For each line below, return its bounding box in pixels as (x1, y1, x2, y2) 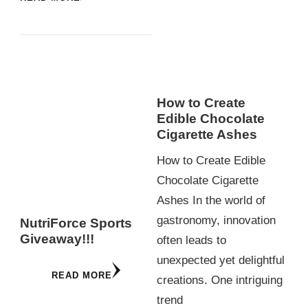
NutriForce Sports (20, 216, 132, 231)
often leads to (156, 234, 226, 247)
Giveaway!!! (20, 232, 94, 247)
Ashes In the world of (156, 194, 265, 208)
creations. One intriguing (156, 274, 283, 287)
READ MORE (51, 270, 112, 281)
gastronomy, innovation (156, 214, 276, 228)
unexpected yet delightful (156, 254, 285, 267)
